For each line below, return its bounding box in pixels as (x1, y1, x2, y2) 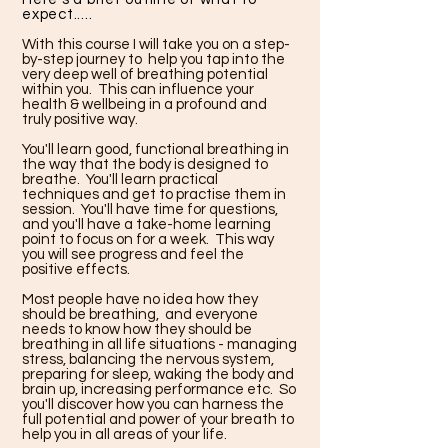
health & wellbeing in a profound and (22, 97, 267, 112)
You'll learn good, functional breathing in (22, 142, 289, 157)
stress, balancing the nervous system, (22, 352, 274, 367)
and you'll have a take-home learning (22, 217, 271, 232)
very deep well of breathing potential (22, 67, 268, 82)
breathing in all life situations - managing (22, 337, 297, 352)
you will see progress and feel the (22, 247, 244, 262)
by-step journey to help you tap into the (22, 52, 285, 67)
